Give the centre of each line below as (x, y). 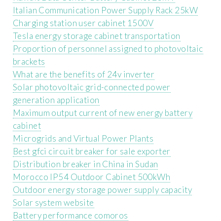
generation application (56, 100)
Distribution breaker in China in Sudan (86, 164)
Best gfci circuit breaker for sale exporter (92, 151)
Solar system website (54, 202)
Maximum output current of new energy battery (103, 112)
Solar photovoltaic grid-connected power (92, 87)
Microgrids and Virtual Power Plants (83, 138)
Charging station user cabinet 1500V (83, 23)
